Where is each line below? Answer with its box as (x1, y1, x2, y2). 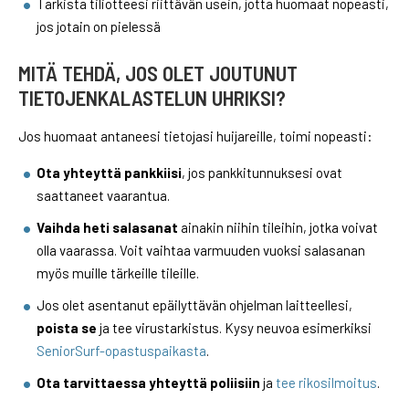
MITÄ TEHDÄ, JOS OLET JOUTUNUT (18, 59, 298, 86)
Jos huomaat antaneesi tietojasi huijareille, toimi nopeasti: (18, 127, 372, 144)
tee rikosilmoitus (276, 373, 377, 391)
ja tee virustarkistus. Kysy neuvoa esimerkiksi (97, 319, 372, 336)
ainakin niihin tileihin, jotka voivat (178, 218, 378, 236)
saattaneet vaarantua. (37, 186, 170, 204)
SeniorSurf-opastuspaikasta (37, 341, 206, 359)
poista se (37, 319, 97, 336)
